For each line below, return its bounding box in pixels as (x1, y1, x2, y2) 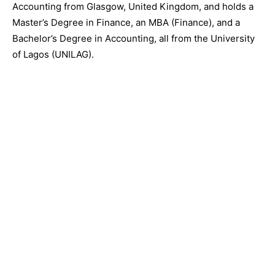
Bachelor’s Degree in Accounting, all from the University (12, 32, 255, 44)
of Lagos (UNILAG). (12, 48, 94, 60)
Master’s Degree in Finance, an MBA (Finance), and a (12, 16, 240, 28)
